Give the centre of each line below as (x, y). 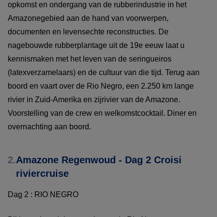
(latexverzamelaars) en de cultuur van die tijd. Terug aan (104, 72)
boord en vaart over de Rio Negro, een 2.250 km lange (101, 86)
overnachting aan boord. (49, 126)
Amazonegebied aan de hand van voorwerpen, (88, 18)
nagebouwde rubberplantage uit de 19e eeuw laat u (96, 45)
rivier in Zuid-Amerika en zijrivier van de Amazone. (94, 99)
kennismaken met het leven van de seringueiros (90, 59)
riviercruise (42, 173)
